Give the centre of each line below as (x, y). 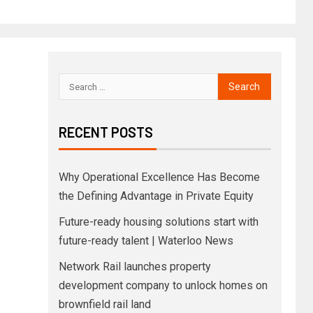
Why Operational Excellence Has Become (159, 177)
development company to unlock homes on (163, 286)
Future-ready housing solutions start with (158, 222)
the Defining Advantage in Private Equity (156, 196)
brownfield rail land (104, 305)
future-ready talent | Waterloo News (146, 241)
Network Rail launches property (134, 267)
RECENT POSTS (105, 132)
